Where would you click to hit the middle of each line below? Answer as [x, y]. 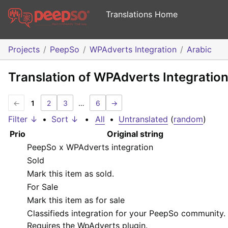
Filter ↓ [23, 119]
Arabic [199, 50]
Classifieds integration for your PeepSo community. [126, 213]
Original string [135, 134]
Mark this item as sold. [70, 174]
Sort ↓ [65, 119]
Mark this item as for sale [76, 200]
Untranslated [143, 119]
